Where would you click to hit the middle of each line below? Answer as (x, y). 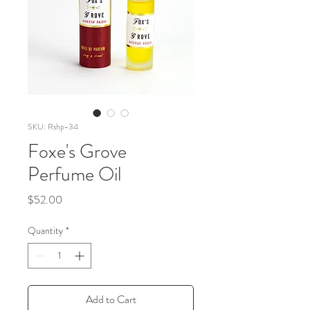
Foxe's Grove (77, 152)
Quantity (45, 230)
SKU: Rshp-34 (53, 127)
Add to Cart (111, 299)
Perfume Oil (74, 174)
